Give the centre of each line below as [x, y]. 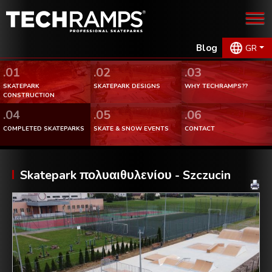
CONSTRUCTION [29, 95]
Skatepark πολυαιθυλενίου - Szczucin [125, 175]
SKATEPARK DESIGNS [127, 86]
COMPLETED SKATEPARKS [44, 128]
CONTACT [199, 128]
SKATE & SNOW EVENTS [131, 128]
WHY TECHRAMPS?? [216, 86]
